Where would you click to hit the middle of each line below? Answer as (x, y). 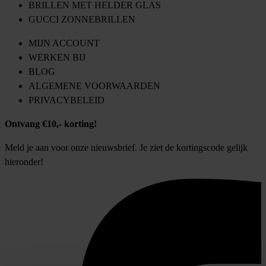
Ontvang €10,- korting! (51, 124)
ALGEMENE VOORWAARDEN (94, 86)
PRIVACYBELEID (66, 100)
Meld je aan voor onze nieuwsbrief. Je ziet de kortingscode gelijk (126, 148)
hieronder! (24, 162)
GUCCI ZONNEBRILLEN (82, 20)
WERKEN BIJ (57, 58)
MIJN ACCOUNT (64, 43)
